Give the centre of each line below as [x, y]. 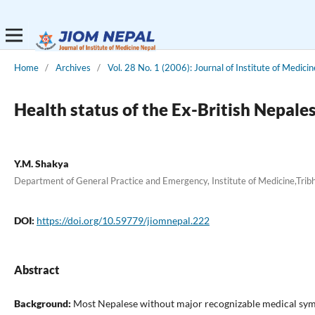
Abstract [36, 269]
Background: [42, 303]
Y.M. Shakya [41, 163]
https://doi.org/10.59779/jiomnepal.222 [123, 220]
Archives [73, 67]
